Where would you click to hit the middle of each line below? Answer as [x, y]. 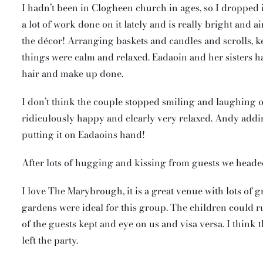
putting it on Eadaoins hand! [83, 134]
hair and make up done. [73, 73]
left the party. [50, 240]
